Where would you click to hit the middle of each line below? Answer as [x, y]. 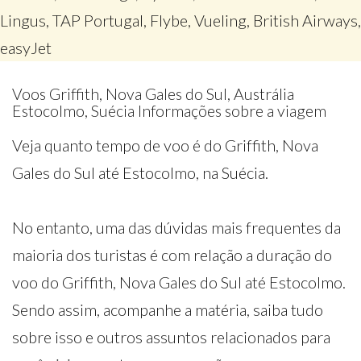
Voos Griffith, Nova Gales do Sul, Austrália [153, 94]
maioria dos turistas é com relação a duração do [172, 255]
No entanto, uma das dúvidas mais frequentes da [176, 227]
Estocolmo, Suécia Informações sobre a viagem [169, 111]
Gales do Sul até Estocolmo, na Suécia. [140, 172]
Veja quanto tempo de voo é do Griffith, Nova [165, 145]
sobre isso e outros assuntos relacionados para [171, 337]
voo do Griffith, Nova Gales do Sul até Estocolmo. [179, 282]
